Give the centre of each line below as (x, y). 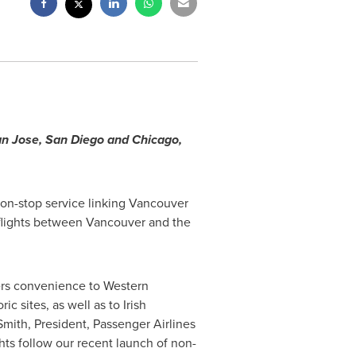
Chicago (155, 139)
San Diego (74, 139)
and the (168, 222)
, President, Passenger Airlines (111, 324)
